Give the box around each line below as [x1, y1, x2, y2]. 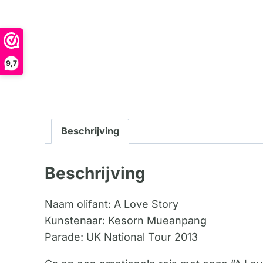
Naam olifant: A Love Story [45, 198, 178, 211]
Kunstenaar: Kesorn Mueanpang [45, 214, 207, 227]
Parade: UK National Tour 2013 [45, 231, 198, 244]
